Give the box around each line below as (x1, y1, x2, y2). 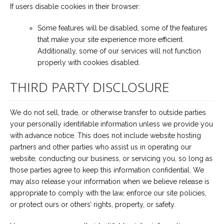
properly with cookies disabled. (37, 58, 140, 66)
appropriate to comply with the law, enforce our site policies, (10, 189, 206, 197)
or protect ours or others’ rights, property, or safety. (10, 200, 175, 208)
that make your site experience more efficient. (37, 35, 184, 43)
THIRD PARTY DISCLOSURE (10, 78, 169, 96)
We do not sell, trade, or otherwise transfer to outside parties (10, 108, 206, 116)
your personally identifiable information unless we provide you (10, 120, 213, 128)
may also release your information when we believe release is (10, 177, 209, 185)
